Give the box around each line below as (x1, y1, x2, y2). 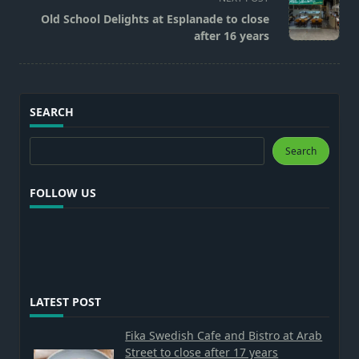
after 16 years (194, 27, 269, 43)
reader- (18, 6, 63, 25)
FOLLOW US (30, 185, 96, 201)
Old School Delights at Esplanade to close (41, 10, 269, 26)
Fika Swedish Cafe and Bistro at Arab (125, 328, 323, 344)
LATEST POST (30, 294, 101, 310)
